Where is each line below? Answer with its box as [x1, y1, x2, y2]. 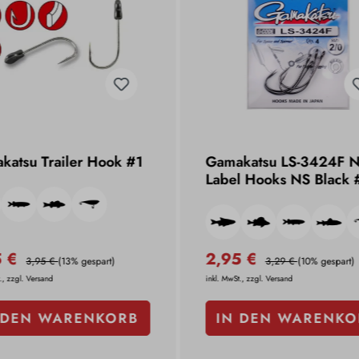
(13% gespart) [58, 253, 115, 268]
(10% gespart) [297, 253, 354, 268]
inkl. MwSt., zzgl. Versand [205, 272, 292, 284]
